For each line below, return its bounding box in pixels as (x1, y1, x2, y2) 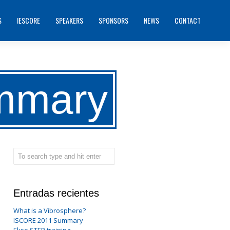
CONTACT (175, 15, 201, 26)
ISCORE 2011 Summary (13, 216, 83, 225)
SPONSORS (99, 15, 129, 26)
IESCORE (17, 15, 41, 26)
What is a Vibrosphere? (13, 206, 86, 215)
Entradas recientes (13, 187, 99, 199)
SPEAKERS (55, 15, 84, 26)
